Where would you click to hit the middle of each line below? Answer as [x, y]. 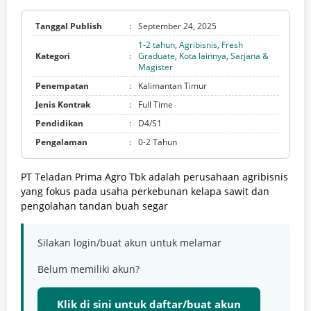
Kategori [53, 56]
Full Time [155, 105]
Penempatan [62, 86]
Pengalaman [61, 142]
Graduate [157, 56]
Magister [155, 67]
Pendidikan [59, 124]
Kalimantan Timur [173, 86]
